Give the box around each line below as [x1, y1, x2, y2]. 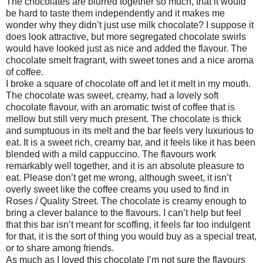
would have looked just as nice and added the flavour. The [6, 43, 247, 53]
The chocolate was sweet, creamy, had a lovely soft [6, 90, 218, 100]
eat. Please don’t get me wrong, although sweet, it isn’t [6, 172, 231, 183]
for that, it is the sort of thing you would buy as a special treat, [6, 231, 257, 241]
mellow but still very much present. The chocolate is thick [6, 113, 241, 124]
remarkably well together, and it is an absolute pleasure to [6, 160, 244, 171]
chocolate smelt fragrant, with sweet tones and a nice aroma [6, 55, 254, 65]
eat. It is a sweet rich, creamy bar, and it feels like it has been [6, 137, 255, 147]
